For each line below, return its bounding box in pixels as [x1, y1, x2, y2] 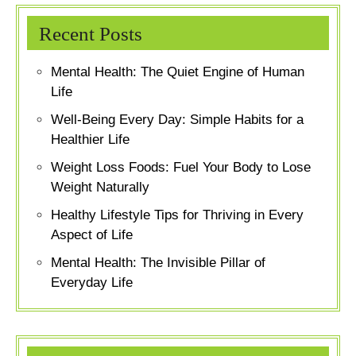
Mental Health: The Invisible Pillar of [51, 255, 265, 271]
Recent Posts [39, 23, 142, 45]
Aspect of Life [51, 227, 133, 243]
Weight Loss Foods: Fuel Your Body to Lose [51, 160, 311, 176]
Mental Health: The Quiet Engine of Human [51, 64, 304, 80]
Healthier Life [51, 132, 130, 148]
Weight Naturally [51, 180, 149, 195]
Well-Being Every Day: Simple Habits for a [51, 112, 304, 128]
